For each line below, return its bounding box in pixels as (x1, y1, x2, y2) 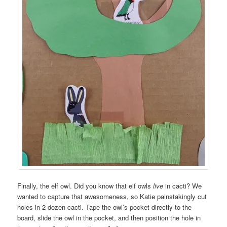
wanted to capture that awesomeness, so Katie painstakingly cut (17, 192, 207, 202)
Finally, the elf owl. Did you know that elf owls (17, 181, 154, 191)
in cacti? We (163, 181, 202, 191)
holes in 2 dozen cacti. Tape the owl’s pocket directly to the (17, 202, 192, 212)
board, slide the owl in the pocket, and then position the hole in (17, 213, 201, 223)
